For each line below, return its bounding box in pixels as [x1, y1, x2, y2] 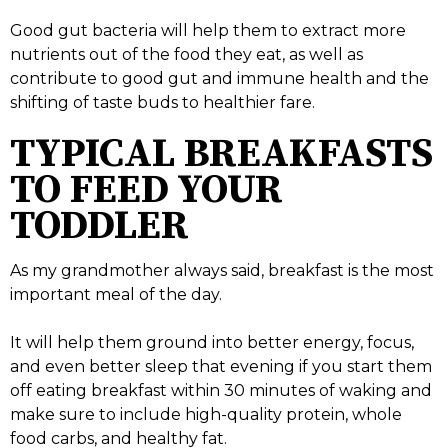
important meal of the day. [10, 285, 222, 305]
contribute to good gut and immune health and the [10, 69, 429, 89]
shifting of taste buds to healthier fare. [10, 93, 315, 113]
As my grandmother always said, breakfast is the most [10, 261, 434, 281]
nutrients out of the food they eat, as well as [10, 45, 363, 65]
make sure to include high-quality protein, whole [10, 405, 402, 425]
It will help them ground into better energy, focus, [10, 333, 414, 353]
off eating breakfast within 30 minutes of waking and [10, 381, 432, 401]
